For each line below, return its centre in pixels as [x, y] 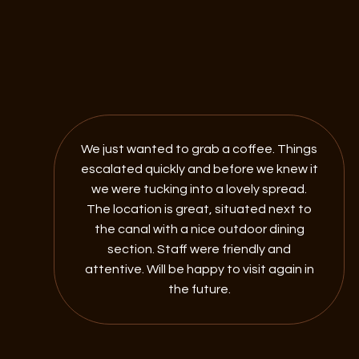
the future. [199, 289]
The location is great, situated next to [200, 209]
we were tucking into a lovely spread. [200, 189]
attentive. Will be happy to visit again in [199, 269]
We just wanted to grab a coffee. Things [200, 149]
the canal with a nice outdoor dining [199, 229]
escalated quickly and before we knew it [199, 169]
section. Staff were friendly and [200, 249]
